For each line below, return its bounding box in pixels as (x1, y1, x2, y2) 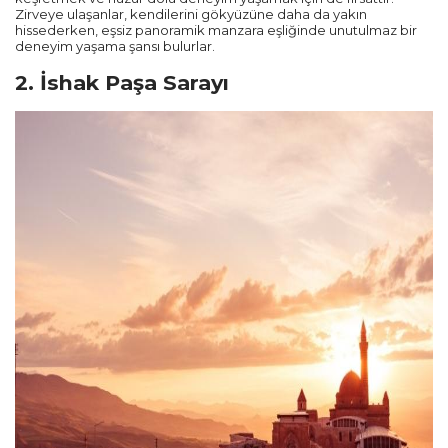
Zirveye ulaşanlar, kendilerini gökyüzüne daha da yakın (15, 6, 367, 23)
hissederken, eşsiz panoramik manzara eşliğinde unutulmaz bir (15, 22, 417, 39)
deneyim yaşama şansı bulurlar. (15, 38, 215, 55)
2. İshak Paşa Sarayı (15, 70, 229, 96)
